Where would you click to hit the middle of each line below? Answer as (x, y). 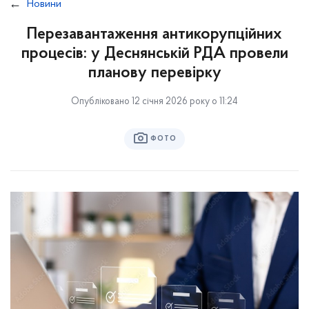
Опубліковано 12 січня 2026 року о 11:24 (154, 102)
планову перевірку (154, 73)
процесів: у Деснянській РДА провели (154, 54)
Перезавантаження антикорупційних (154, 34)
